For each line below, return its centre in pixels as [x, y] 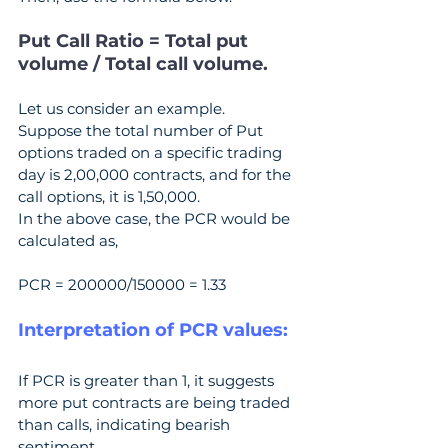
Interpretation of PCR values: [153, 329]
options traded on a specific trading [152, 152]
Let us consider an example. [121, 108]
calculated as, [68, 240]
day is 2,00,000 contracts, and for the [156, 174]
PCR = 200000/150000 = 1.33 [122, 284]
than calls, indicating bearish [126, 424]
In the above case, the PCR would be [156, 218]
